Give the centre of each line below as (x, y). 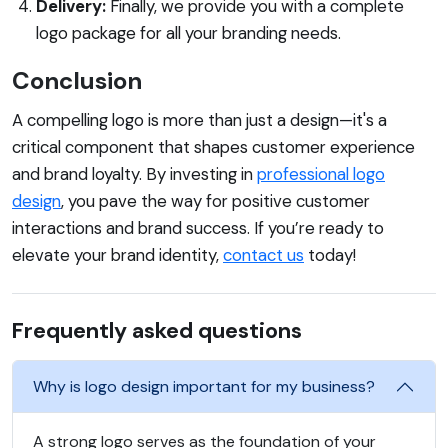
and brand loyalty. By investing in (134, 173)
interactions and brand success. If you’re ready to (198, 227)
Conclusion (77, 80)
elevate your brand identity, (117, 254)
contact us (263, 254)
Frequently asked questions (157, 330)
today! (330, 254)
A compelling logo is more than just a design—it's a (199, 119)
